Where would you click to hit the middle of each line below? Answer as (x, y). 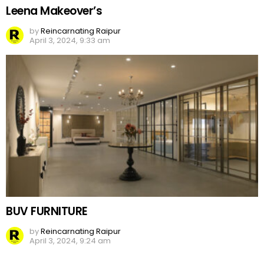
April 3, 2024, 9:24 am (70, 240)
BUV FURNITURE (47, 211)
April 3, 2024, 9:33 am (70, 40)
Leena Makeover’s (54, 11)
